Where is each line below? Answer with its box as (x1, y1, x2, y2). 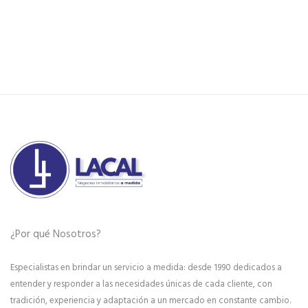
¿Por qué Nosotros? (10, 226, 101, 243)
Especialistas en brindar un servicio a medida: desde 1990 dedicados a (10, 261, 282, 276)
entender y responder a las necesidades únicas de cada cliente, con (10, 277, 272, 292)
